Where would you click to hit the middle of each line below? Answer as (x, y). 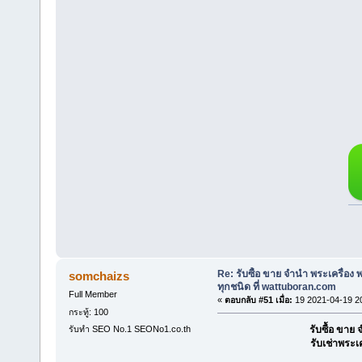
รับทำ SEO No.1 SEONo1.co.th (129, 328)
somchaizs (99, 276)
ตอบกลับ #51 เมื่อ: (258, 300)
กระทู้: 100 (88, 311)
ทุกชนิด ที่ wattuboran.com (276, 287)
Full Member (93, 295)
